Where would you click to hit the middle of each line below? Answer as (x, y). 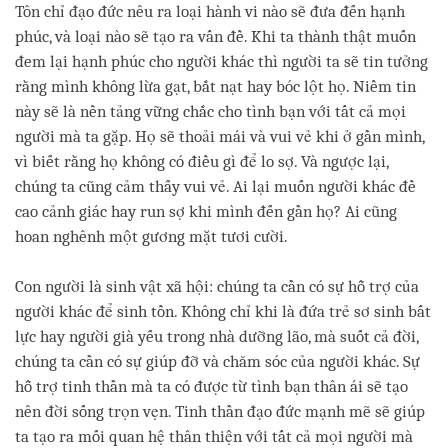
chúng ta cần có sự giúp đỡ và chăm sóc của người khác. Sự (217, 362)
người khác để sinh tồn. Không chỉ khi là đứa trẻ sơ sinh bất (223, 312)
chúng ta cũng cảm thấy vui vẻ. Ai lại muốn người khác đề (215, 187)
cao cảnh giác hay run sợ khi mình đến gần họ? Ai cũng (206, 212)
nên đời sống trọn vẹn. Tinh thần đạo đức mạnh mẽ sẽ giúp (220, 412)
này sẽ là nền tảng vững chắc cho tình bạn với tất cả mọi (210, 112)
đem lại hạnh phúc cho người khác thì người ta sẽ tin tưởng (221, 62)
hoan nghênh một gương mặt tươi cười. (151, 237)
